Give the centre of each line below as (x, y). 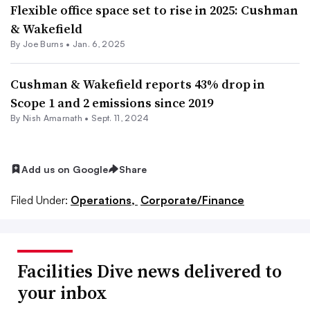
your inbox (62, 293)
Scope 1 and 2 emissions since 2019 (112, 102)
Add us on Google (65, 169)
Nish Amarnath (53, 118)
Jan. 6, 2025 (99, 44)
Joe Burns (43, 44)
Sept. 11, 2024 (120, 118)
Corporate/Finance (192, 200)
